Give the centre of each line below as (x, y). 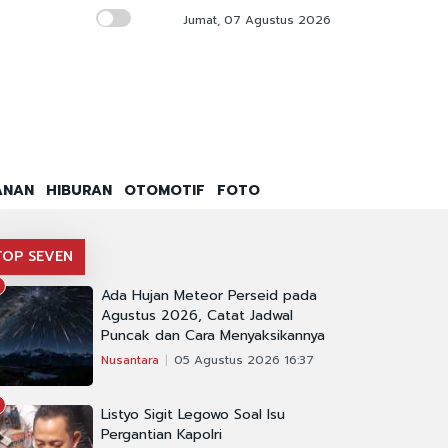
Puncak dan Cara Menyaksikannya (213, 336)
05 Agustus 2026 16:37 (244, 360)
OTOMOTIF (164, 191)
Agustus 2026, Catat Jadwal (197, 316)
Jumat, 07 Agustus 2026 (255, 20)
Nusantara (130, 360)
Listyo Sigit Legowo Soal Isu (193, 415)
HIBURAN (79, 191)
